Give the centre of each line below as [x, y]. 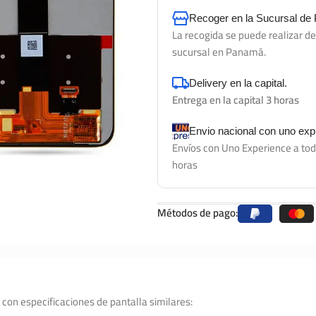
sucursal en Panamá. [219, 52]
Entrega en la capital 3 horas [236, 100]
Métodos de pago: [197, 213]
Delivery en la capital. [238, 83]
